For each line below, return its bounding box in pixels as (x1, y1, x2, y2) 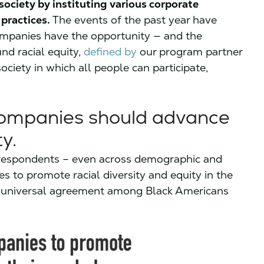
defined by (84, 45, 137, 58)
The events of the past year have (50, 13, 217, 27)
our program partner (137, 45, 242, 58)
